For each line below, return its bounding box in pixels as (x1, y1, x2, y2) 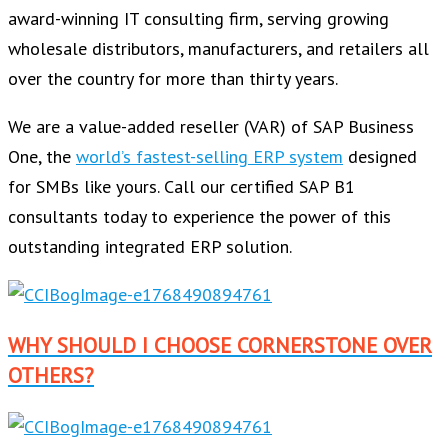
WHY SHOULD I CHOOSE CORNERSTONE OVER (8, 332, 432, 360)
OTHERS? (8, 362, 94, 390)
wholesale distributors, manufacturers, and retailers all (8, 37, 429, 61)
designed (343, 145, 417, 169)
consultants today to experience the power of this (8, 205, 391, 229)
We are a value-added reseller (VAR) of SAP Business (8, 115, 414, 139)
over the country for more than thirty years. (8, 67, 338, 91)
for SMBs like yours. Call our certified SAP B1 (8, 175, 355, 199)
